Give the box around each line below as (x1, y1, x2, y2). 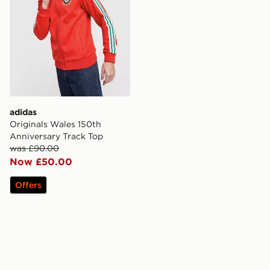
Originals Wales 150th (10, 119, 101, 130)
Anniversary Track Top (10, 131, 103, 142)
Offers (15, 180, 42, 191)
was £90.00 (10, 143, 59, 154)
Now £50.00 (10, 155, 72, 168)
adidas (10, 107, 37, 118)
